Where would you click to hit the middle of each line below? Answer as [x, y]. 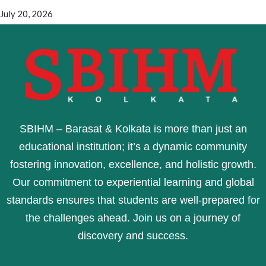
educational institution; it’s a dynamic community [133, 147]
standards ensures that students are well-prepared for [133, 200]
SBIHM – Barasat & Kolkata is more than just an [133, 129]
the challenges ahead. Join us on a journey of [133, 218]
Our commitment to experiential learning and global [133, 183]
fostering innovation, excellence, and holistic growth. [133, 165]
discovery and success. [133, 236]
